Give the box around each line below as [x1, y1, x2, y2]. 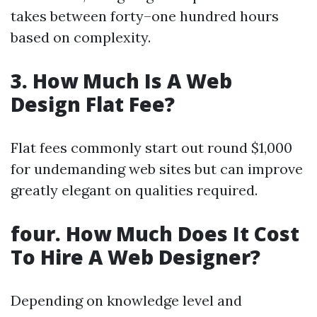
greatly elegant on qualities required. [11, 181, 258, 199]
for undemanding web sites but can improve [11, 160, 303, 178]
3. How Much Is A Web [11, 67, 232, 94]
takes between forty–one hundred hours [11, 7, 279, 25]
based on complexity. [11, 28, 151, 46]
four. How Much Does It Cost [11, 220, 299, 247]
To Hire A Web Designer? [11, 243, 260, 270]
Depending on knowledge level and [11, 292, 242, 309]
